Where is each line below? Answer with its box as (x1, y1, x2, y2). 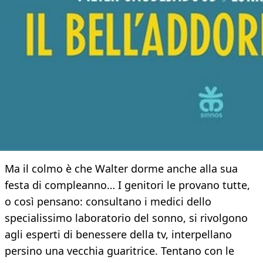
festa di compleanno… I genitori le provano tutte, (5, 178, 250, 193)
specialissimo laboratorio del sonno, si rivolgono (5, 211, 248, 225)
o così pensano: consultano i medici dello (5, 194, 211, 209)
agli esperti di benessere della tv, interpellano (5, 227, 232, 242)
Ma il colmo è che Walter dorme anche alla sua (5, 161, 238, 176)
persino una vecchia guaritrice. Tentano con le (5, 244, 234, 258)
